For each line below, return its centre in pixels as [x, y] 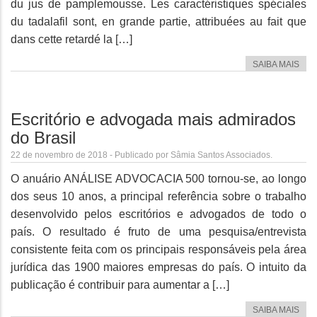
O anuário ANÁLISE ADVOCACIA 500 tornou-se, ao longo [158, 179]
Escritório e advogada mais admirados [153, 120]
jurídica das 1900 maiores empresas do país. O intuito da [158, 267]
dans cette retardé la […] [71, 40]
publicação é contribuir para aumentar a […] [120, 285]
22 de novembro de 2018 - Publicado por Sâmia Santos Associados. [142, 155]
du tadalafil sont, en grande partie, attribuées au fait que [158, 22]
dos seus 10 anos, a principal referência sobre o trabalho [158, 197]
